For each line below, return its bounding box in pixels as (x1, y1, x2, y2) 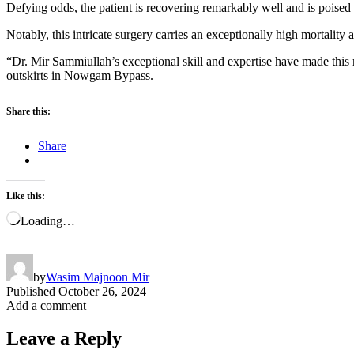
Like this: (6, 190, 45, 201)
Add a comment (6, 298, 86, 312)
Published (6, 284, 55, 298)
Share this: (6, 105, 51, 117)
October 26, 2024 (58, 284, 146, 298)
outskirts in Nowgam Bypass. (6, 68, 153, 82)
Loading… (21, 213, 75, 228)
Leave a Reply (6, 328, 122, 349)
